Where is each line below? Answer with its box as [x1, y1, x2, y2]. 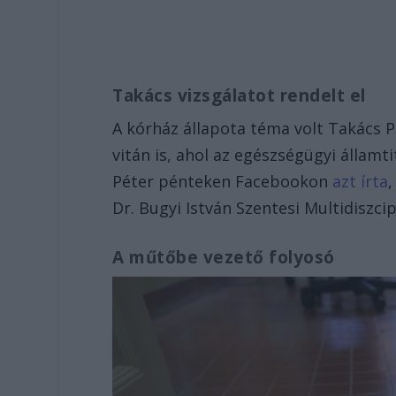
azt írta [328, 170, 389, 192]
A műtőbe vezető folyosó [112, 245, 335, 269]
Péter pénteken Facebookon [112, 170, 329, 192]
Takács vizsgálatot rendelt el [112, 83, 371, 107]
